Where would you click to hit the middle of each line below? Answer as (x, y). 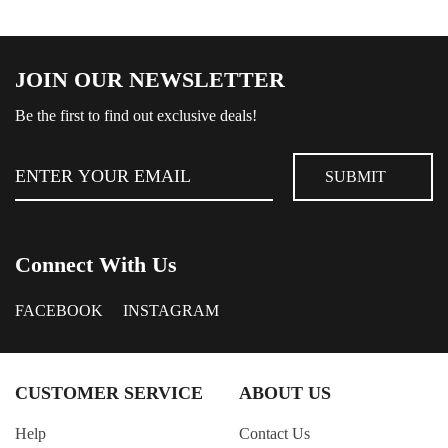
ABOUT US (285, 393)
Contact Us (274, 434)
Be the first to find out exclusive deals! (136, 116)
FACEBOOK (59, 311)
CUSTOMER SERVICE (109, 393)
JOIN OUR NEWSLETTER (150, 80)
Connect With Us (96, 265)
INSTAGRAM (171, 311)
